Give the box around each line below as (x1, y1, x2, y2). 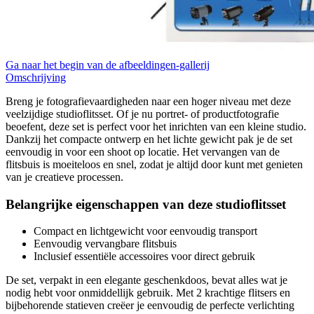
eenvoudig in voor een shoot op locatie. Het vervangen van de (6, 145, 280, 158)
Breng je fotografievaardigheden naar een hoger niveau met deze (6, 95, 291, 107)
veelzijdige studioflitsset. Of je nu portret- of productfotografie (6, 107, 279, 120)
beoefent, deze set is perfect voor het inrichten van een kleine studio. (6, 120, 306, 132)
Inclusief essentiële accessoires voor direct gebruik (34, 250, 255, 263)
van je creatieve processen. (6, 170, 123, 183)
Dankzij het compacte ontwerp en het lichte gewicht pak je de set (6, 132, 292, 145)
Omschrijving (6, 71, 66, 83)
